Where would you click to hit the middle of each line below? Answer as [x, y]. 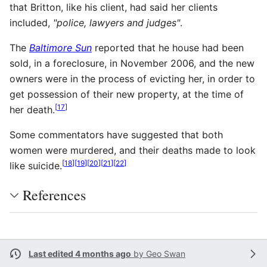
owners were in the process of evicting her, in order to [132, 79]
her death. [32, 110]
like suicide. [36, 166]
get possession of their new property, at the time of [127, 94]
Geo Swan [166, 254]
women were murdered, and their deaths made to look [133, 150]
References [54, 195]
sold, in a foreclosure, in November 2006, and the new [132, 63]
